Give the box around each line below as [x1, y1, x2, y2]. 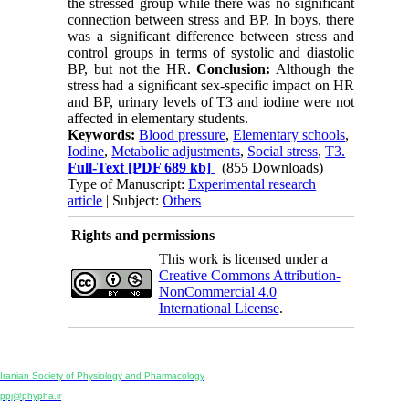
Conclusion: [196, 61, 271, 78]
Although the [270, 61, 354, 78]
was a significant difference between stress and [68, 28, 354, 45]
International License [158, 300, 279, 317]
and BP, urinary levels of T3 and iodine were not [68, 94, 354, 110]
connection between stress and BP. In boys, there [68, 12, 354, 28]
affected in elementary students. [68, 110, 249, 127]
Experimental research [188, 176, 317, 193]
